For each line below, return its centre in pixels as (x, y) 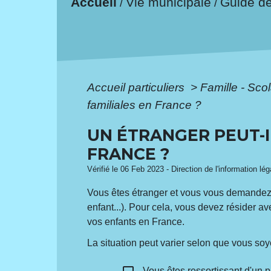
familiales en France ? (145, 105)
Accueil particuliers (138, 87)
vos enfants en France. (136, 221)
